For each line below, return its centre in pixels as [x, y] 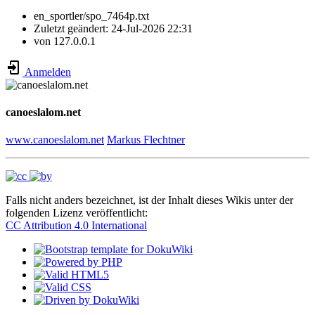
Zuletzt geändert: [72, 28]
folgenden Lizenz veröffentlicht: [77, 213]
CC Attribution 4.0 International [76, 226]
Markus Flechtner [146, 140]
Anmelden [47, 72]
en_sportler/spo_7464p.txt [91, 15]
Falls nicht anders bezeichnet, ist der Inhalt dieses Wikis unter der [149, 200]
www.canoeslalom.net [55, 140]
